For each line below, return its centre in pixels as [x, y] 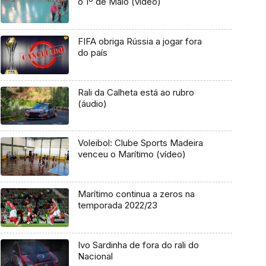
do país [92, 53]
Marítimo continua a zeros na [136, 194]
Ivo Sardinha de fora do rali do [138, 245]
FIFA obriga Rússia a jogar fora [140, 42]
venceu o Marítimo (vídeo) [132, 154]
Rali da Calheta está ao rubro [136, 92]
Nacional [95, 256]
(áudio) [92, 103]
